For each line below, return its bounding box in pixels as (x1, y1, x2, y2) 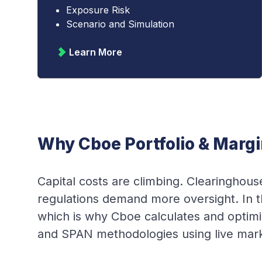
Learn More (69, 46, 122, 58)
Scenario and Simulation (66, 18, 174, 30)
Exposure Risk (66, 4, 130, 16)
